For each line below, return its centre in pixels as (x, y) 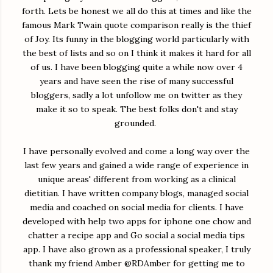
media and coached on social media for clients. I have (136, 207)
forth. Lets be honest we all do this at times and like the (136, 11)
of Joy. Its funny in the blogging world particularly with (136, 39)
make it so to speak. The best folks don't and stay (136, 109)
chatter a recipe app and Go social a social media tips (136, 235)
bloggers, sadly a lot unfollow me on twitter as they (136, 95)
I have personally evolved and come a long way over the (136, 151)
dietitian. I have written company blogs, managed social (136, 193)
